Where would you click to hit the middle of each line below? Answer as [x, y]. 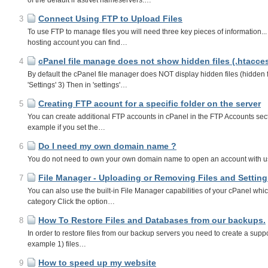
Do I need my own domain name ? [107, 146]
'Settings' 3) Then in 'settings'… [77, 85]
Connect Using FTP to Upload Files [110, 19]
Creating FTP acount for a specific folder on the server [150, 103]
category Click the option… [71, 202]
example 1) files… [57, 244]
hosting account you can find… [77, 42]
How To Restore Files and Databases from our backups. [152, 220]
